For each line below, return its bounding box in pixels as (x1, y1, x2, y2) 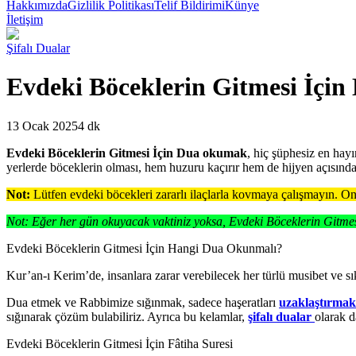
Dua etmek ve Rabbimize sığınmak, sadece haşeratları (6, 295, 279, 309)
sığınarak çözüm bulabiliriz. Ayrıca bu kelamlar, (6, 309, 248, 323)
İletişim (6, 13, 43, 26)
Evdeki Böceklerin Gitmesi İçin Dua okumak (6, 145, 247, 160)
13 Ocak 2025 (6, 118, 78, 133)
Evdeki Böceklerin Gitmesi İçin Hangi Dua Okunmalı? (6, 241, 282, 255)
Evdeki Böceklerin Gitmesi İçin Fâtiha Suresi (6, 336, 233, 350)
